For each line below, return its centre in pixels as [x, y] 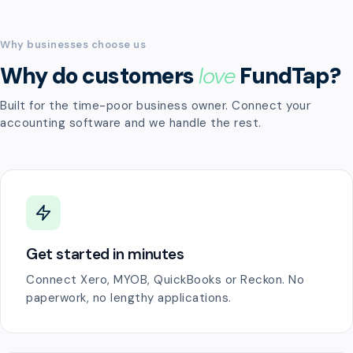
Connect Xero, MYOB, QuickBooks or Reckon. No [165, 280]
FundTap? [288, 76]
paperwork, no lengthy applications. [129, 298]
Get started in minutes [105, 254]
